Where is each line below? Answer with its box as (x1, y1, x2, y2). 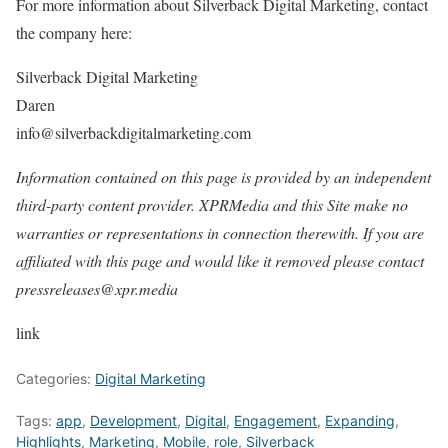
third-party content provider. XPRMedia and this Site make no (16, 194, 408, 216)
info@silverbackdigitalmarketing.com (16, 122, 251, 144)
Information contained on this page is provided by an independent (16, 166, 431, 188)
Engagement (234, 412, 317, 430)
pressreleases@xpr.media (16, 278, 178, 300)
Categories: (16, 370, 95, 388)
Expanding (325, 412, 395, 430)
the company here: (16, 22, 132, 44)
